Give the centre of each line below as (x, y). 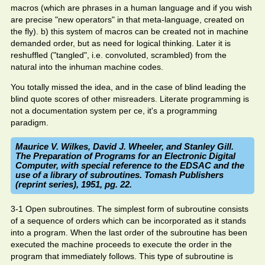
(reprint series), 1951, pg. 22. (74, 184)
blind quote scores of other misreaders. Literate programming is (130, 99)
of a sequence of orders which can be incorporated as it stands (128, 221)
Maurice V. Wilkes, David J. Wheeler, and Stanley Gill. (125, 146)
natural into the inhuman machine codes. (87, 67)
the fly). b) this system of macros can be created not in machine (130, 31)
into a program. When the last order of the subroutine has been (129, 232)
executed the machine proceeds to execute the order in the (121, 244)
